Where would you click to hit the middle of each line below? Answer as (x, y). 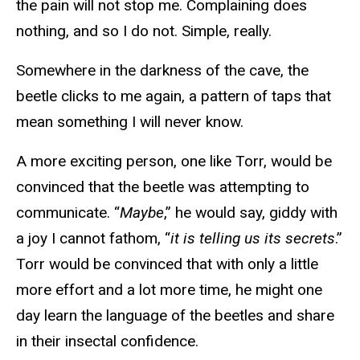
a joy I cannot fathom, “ (93, 238)
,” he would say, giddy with (251, 212)
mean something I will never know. (130, 121)
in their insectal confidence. (107, 341)
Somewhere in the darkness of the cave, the (162, 70)
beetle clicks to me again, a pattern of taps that (174, 96)
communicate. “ (68, 212)
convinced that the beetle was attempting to (163, 186)
